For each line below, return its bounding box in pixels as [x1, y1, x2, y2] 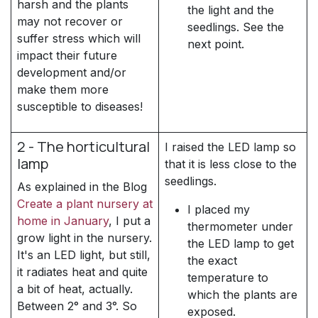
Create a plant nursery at [17, 196, 153, 211]
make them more [17, 82, 109, 97]
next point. [187, 36, 244, 51]
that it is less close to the [165, 156, 297, 171]
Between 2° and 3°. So [17, 298, 137, 313]
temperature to [187, 270, 268, 285]
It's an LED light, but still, [17, 247, 150, 262]
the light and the [187, 2, 274, 17]
